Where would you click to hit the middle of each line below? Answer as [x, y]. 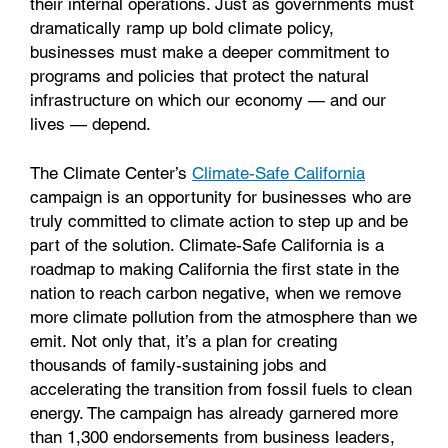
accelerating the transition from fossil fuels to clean [221, 388]
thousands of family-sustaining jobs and [178, 364]
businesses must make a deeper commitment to [209, 52]
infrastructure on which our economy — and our [208, 100]
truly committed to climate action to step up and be [219, 220]
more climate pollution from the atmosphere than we [223, 316]
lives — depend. [93, 124]
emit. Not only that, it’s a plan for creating [183, 340]
